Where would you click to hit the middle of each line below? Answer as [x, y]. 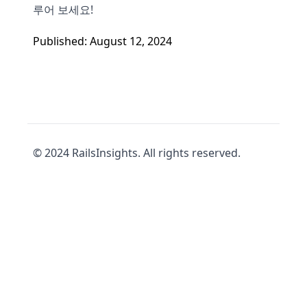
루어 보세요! [63, 10]
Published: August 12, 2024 [102, 41]
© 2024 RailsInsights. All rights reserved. [137, 153]
